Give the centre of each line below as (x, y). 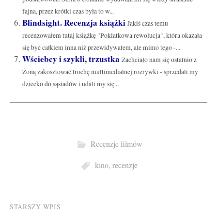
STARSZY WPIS (35, 207)
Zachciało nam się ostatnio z (159, 59)
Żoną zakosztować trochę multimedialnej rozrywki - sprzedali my (110, 71)
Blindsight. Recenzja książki (74, 22)
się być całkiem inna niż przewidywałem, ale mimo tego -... (101, 47)
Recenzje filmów (116, 144)
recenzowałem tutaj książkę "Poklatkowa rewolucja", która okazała (112, 35)
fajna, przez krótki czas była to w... (68, 11)
